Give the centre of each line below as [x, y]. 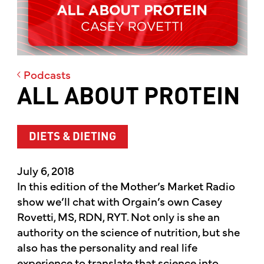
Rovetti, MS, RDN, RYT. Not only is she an [118, 217]
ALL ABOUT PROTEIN [128, 98]
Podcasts [46, 74]
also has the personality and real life [107, 247]
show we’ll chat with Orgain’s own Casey [119, 201]
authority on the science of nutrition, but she [128, 232]
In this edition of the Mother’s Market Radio [126, 186]
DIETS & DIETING [72, 137]
